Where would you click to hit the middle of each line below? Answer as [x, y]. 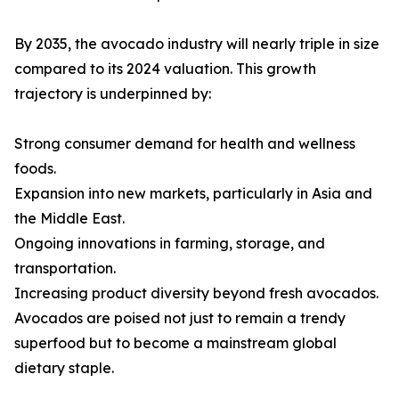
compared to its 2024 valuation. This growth [165, 69]
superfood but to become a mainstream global [175, 343]
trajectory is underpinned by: [113, 94]
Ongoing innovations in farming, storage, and [170, 244]
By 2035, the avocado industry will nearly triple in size [197, 44]
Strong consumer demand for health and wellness [185, 144]
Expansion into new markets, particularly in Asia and [193, 194]
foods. [35, 169]
